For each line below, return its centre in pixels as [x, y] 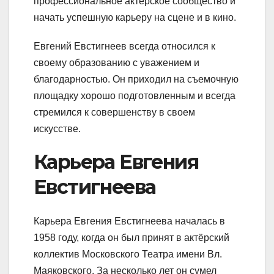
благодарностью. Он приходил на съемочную [136, 79]
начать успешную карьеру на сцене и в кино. [135, 17]
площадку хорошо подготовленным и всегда [135, 95]
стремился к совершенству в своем [114, 112]
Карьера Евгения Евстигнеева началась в [129, 221]
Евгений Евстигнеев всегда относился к [124, 46]
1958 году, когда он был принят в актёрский [131, 238]
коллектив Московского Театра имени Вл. [128, 254]
